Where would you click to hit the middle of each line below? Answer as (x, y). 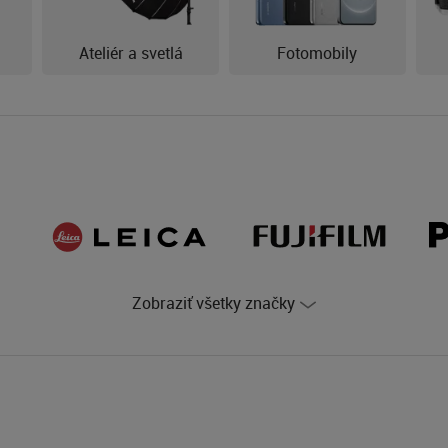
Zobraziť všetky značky (213, 303)
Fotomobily (317, 53)
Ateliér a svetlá (130, 53)
